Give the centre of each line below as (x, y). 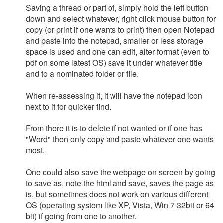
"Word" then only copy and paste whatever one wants (120, 139)
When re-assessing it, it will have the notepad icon (114, 95)
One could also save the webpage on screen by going (120, 172)
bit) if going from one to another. (81, 216)
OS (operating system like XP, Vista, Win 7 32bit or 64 (120, 205)
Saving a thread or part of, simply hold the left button (117, 8)
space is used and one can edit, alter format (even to (117, 52)
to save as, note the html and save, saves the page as (120, 183)
